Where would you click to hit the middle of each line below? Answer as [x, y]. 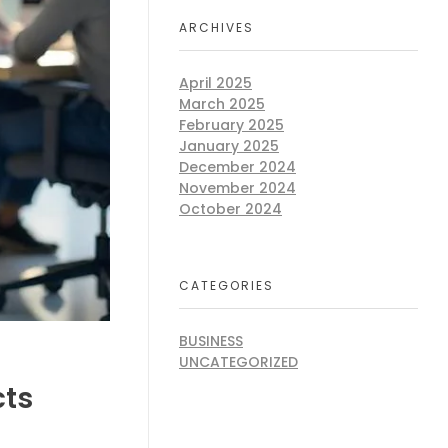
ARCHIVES [216, 27]
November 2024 [237, 188]
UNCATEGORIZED [238, 362]
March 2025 [222, 104]
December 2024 [237, 167]
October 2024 [230, 209]
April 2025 [215, 83]
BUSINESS [211, 341]
